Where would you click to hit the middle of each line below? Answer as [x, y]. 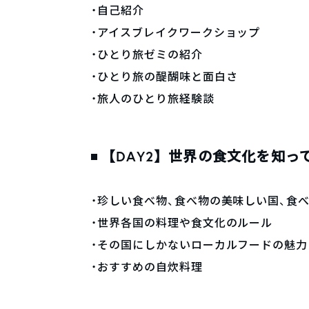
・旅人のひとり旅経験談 [153, 99]
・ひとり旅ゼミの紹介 [147, 54]
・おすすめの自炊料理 [147, 267]
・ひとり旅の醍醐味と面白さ [165, 77]
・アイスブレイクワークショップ [176, 32]
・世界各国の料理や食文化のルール [182, 223]
